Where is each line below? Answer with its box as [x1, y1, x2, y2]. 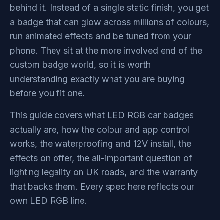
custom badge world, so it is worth [10, 59, 151, 70]
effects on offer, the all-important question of [10, 153, 192, 163]
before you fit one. [10, 88, 85, 98]
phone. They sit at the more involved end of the [10, 45, 202, 55]
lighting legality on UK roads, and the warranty [10, 167, 198, 177]
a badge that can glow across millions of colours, [10, 17, 209, 27]
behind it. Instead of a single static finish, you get [10, 2, 209, 13]
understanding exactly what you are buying [10, 74, 185, 84]
